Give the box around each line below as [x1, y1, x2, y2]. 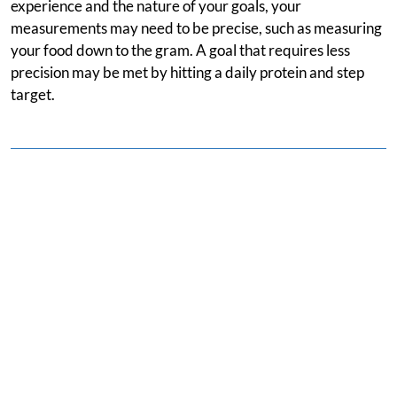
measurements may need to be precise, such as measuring [11, 19, 382, 38]
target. [11, 85, 55, 105]
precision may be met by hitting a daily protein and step [11, 63, 364, 82]
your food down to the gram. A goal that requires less [11, 41, 350, 60]
